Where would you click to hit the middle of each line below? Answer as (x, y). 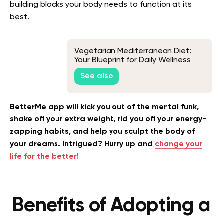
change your (178, 144)
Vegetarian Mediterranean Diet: (133, 51)
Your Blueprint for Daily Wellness (133, 60)
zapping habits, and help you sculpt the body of (102, 132)
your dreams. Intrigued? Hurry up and (82, 144)
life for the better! (44, 156)
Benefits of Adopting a (111, 205)
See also (97, 77)
